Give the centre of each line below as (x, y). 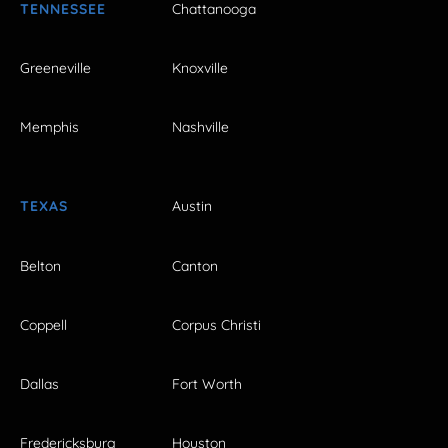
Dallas (39, 383)
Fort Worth (207, 383)
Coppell (43, 324)
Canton (195, 265)
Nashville (200, 127)
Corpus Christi (216, 324)
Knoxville (200, 68)
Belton (40, 265)
